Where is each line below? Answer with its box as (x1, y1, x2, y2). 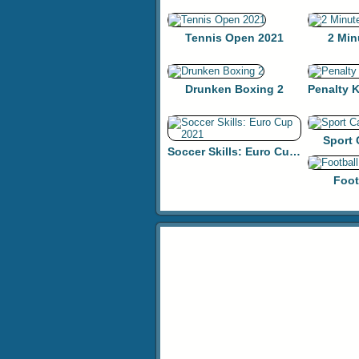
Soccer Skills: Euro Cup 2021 (289, 145, 301, 158)
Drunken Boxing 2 (185, 83, 284, 95)
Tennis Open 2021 (185, 31, 284, 44)
